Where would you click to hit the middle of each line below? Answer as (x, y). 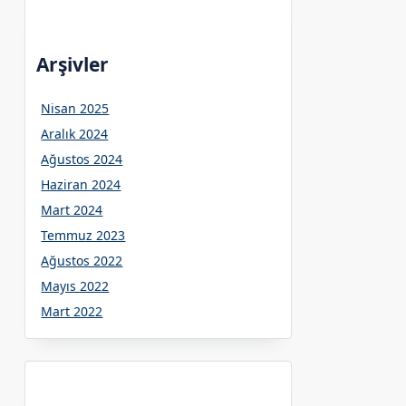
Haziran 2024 (81, 184)
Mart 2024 (72, 209)
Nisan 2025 (75, 108)
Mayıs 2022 (75, 285)
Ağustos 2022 (82, 260)
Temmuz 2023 (83, 235)
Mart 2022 (72, 311)
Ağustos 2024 (82, 159)
